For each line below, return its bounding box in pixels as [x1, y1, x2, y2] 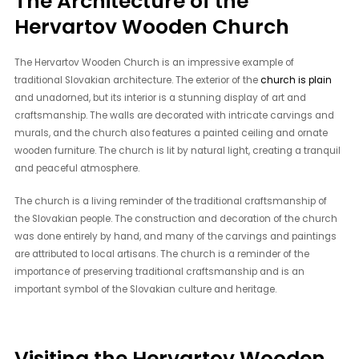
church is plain [260, 74, 333, 87]
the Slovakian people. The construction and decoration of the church [14, 212, 338, 226]
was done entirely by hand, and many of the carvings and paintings [14, 230, 337, 244]
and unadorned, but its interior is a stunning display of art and [14, 91, 307, 105]
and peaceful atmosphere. [14, 162, 140, 175]
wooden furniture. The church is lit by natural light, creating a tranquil [14, 144, 341, 158]
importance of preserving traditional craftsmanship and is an [14, 265, 305, 279]
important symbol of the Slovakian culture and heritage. [14, 283, 277, 296]
